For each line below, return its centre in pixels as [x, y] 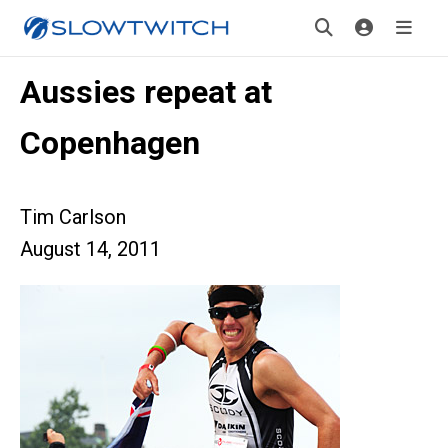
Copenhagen [110, 143]
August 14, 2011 [90, 249]
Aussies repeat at [146, 92]
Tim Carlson [73, 217]
